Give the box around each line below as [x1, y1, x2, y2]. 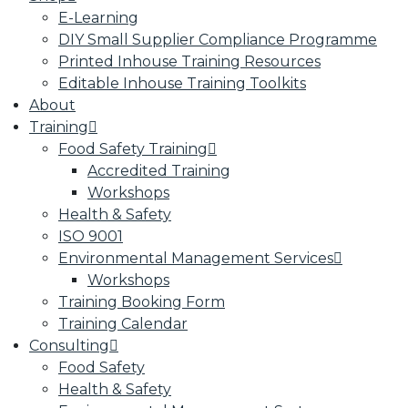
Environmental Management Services [58, 250, 333, 267]
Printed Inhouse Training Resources [58, 53, 321, 70]
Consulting [29, 337, 109, 354]
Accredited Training [87, 162, 230, 179]
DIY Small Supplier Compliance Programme [58, 31, 377, 48]
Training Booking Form [58, 293, 225, 311]
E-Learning [58, 9, 138, 26]
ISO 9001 [58, 228, 123, 245]
